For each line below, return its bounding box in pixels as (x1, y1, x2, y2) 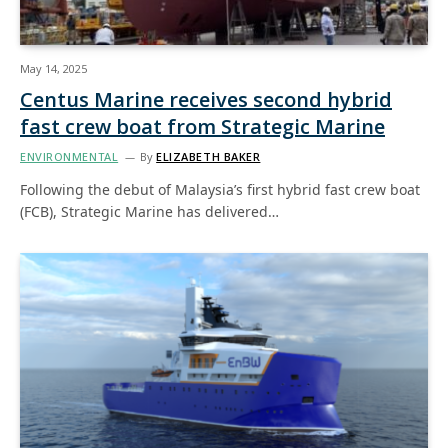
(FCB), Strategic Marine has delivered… (20, 201, 279, 221)
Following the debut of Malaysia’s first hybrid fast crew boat (20, 179, 420, 199)
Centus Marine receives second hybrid (20, 85, 392, 113)
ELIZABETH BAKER (156, 148, 261, 164)
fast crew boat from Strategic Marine (20, 112, 385, 140)
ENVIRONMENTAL (20, 148, 119, 164)
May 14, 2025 (20, 60, 87, 76)
